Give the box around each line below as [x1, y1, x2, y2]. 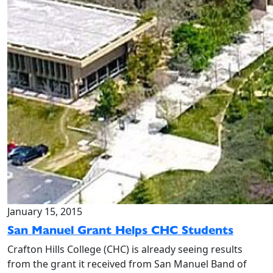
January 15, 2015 [7, 205, 82, 218]
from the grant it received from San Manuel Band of [7, 257, 247, 271]
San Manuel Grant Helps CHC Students [7, 222, 233, 238]
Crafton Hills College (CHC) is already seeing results [7, 243, 243, 256]
